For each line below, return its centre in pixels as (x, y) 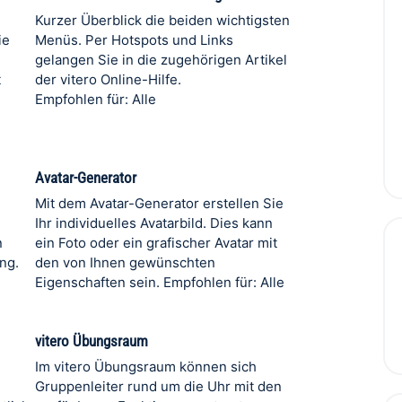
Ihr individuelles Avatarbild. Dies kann (153, 223)
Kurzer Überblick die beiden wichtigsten (162, 20)
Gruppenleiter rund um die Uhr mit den (158, 386)
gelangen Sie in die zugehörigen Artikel (161, 60)
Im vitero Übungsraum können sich (145, 367)
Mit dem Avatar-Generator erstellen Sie (159, 203)
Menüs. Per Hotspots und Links (134, 40)
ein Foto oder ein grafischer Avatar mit (156, 243)
